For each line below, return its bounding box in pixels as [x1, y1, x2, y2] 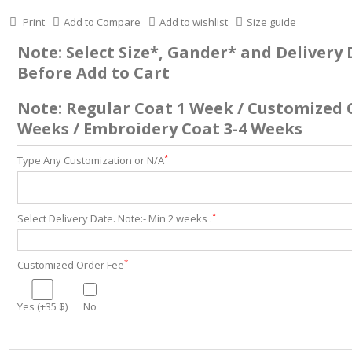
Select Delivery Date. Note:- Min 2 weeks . [16, 211, 212, 225]
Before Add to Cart [16, 62, 170, 83]
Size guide [246, 15, 296, 29]
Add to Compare [63, 15, 141, 29]
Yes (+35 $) [16, 299, 68, 313]
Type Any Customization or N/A [16, 153, 164, 167]
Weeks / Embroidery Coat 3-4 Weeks [16, 118, 302, 139]
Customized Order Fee [16, 258, 124, 272]
